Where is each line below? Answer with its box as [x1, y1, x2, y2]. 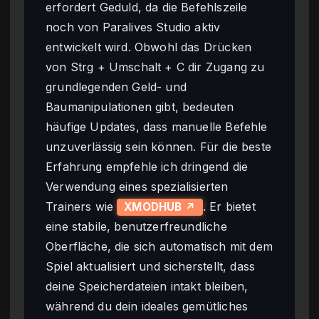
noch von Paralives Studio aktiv [46, 19, 221, 34]
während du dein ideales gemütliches [46, 298, 249, 313]
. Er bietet [202, 199, 256, 214]
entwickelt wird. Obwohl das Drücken [46, 39, 252, 54]
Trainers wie [46, 199, 117, 214]
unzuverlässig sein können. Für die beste [46, 139, 271, 154]
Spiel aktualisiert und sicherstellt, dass [46, 258, 256, 273]
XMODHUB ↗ [124, 199, 196, 214]
